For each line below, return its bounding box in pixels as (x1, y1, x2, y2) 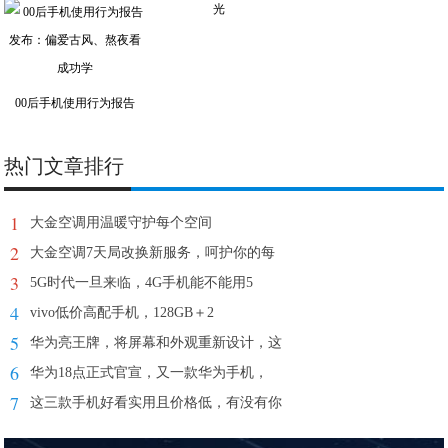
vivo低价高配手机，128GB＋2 (30, 305, 215, 320)
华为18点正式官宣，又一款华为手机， (30, 365, 269, 380)
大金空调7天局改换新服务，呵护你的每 (30, 245, 276, 260)
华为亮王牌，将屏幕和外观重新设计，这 (30, 335, 283, 350)
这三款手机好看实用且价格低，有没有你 (30, 395, 283, 410)
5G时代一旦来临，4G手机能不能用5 (30, 275, 254, 290)
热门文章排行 (4, 155, 125, 177)
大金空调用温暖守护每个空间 (30, 215, 213, 230)
